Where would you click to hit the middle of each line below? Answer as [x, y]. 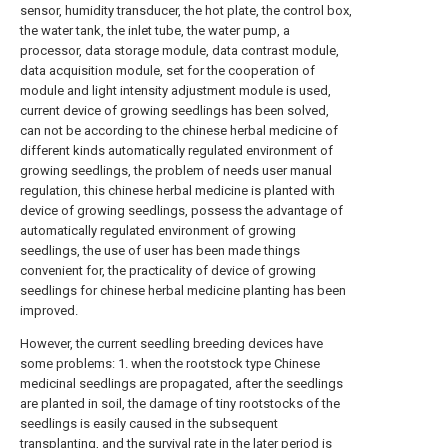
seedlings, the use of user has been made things [160, 250]
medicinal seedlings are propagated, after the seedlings [181, 383]
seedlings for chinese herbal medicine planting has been [183, 290]
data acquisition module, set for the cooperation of [167, 70]
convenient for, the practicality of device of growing [168, 270]
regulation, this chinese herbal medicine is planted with [177, 190]
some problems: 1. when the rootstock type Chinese [170, 363]
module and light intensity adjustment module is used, [175, 90]
